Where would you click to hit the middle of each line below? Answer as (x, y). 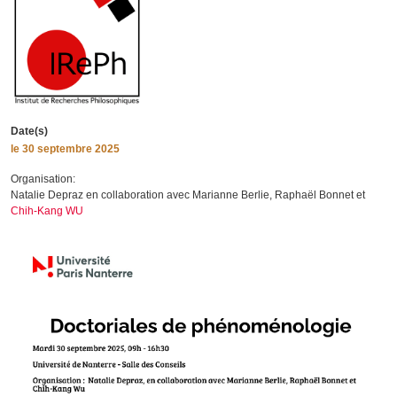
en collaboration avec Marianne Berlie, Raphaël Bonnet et (224, 195)
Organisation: (43, 179)
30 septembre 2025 (70, 149)
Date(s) (29, 132)
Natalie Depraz (47, 195)
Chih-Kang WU (47, 211)
